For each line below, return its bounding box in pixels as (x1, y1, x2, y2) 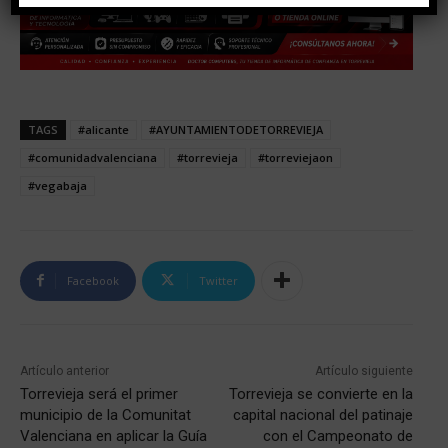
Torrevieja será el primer (20, 384, 178, 403)
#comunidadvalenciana (28, 149, 157, 165)
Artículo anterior (20, 363, 109, 378)
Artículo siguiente (314, 363, 413, 378)
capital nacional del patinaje (232, 405, 413, 424)
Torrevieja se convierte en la (228, 384, 413, 403)
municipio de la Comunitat (20, 405, 191, 424)
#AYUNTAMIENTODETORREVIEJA (149, 121, 323, 137)
